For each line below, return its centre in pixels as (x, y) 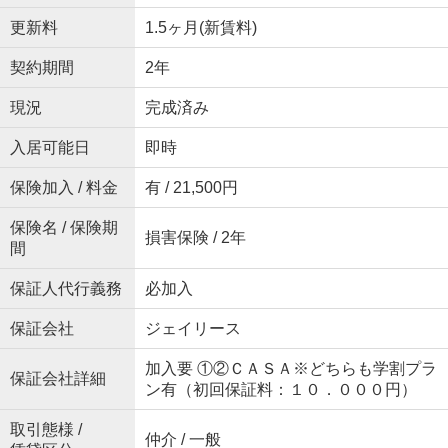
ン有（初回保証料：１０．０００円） (280, 389)
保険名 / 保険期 (63, 227)
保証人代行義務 (65, 288)
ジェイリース (192, 328)
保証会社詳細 (57, 378)
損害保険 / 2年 (195, 237)
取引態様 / (45, 429)
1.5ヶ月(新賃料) (200, 27)
